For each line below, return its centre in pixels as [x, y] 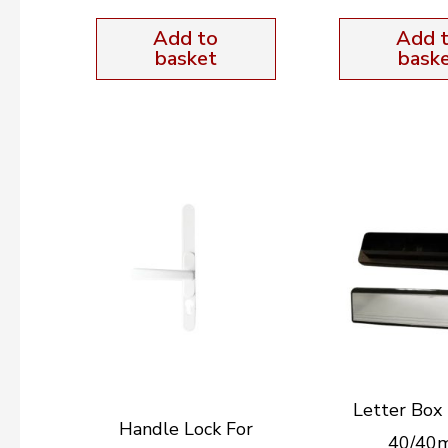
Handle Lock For [185, 428]
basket [185, 58]
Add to [186, 38]
